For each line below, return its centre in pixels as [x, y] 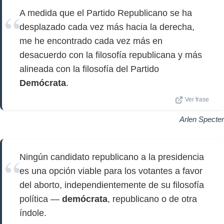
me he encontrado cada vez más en [91, 41]
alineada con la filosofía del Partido [89, 69]
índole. [33, 213]
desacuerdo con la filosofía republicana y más [111, 55]
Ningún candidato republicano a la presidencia [112, 157]
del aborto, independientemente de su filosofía [112, 185]
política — [41, 199]
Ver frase [197, 99]
